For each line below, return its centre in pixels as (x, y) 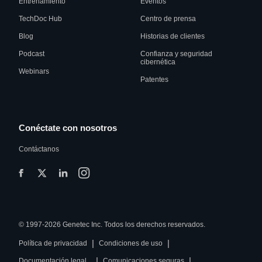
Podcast (32, 54)
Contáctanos (39, 149)
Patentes (154, 80)
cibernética (158, 62)
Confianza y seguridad (176, 54)
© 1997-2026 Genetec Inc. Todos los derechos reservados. (112, 225)
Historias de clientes (173, 37)
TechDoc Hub (40, 19)
